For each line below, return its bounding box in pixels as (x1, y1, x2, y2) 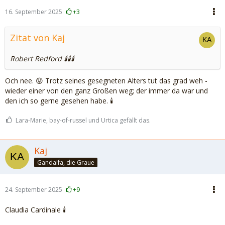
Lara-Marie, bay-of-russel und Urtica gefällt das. (16, 116, 151, 125)
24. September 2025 (5, 185, 62, 194)
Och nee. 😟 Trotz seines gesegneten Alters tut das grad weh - (5, 76, 207, 85)
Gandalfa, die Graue (37, 158, 94, 167)
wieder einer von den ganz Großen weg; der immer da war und (5, 86, 208, 95)
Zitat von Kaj (10, 32, 65, 44)
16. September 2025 (5, 8, 62, 16)
